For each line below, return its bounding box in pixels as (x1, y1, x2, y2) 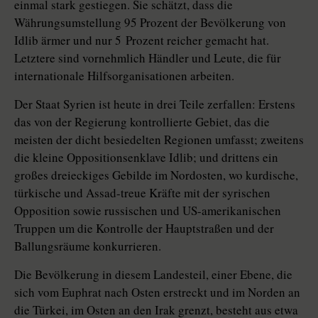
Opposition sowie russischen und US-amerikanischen (14, 202, 281, 219)
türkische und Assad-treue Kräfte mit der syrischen (14, 185, 270, 202)
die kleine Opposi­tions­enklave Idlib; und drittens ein (14, 149, 278, 166)
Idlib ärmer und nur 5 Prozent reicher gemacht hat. (14, 32, 269, 49)
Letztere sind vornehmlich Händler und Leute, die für (14, 50, 281, 67)
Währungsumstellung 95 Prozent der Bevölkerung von (14, 14, 286, 31)
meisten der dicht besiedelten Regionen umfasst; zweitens (14, 131, 304, 148)
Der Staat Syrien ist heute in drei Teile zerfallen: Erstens (14, 96, 295, 113)
